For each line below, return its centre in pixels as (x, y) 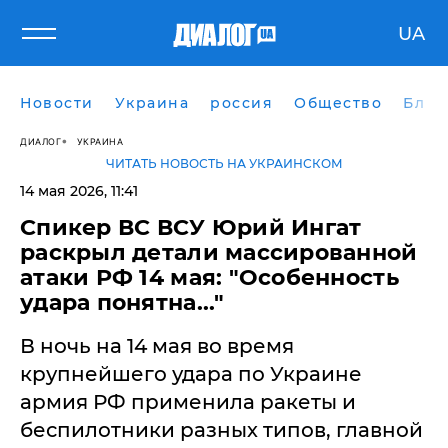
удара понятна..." (122, 302)
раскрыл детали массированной (219, 252)
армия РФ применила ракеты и (188, 402)
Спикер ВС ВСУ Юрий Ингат (191, 227)
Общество (338, 103)
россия (241, 103)
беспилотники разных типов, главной (221, 430)
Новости (57, 103)
